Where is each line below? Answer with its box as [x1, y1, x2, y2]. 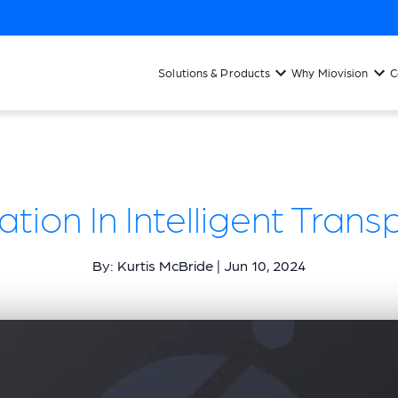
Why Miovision [291, 66, 369, 79]
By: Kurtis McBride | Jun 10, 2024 [92, 256, 306, 274]
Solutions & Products [158, 66, 271, 79]
